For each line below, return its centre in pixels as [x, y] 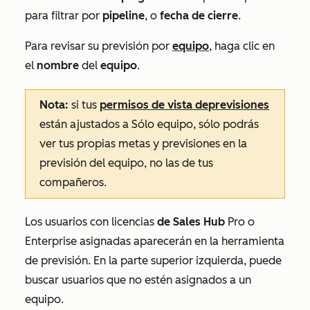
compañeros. [73, 182]
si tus [84, 104]
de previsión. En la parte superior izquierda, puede [153, 260]
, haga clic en [242, 46]
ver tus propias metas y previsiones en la [143, 143]
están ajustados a [85, 124]
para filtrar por [64, 15]
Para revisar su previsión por [99, 46]
